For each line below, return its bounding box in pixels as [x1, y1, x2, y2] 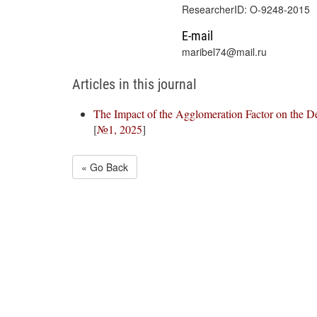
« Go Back [81, 160, 128, 174]
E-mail [182, 28, 213, 43]
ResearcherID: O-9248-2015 [182, 2, 310, 16]
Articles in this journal [72, 76, 197, 93]
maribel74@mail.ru [182, 45, 267, 59]
